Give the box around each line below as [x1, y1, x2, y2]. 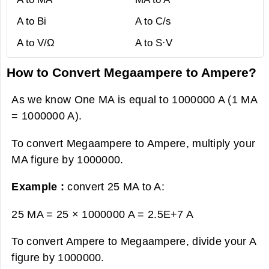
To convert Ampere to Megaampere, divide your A [11, 234, 256, 247]
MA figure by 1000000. [11, 153, 124, 166]
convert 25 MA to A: [67, 180, 165, 193]
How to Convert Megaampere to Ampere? [7, 65, 257, 80]
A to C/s [135, 16, 171, 28]
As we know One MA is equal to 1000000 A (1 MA [11, 93, 257, 106]
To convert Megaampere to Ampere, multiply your [11, 136, 256, 150]
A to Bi [17, 16, 46, 28]
